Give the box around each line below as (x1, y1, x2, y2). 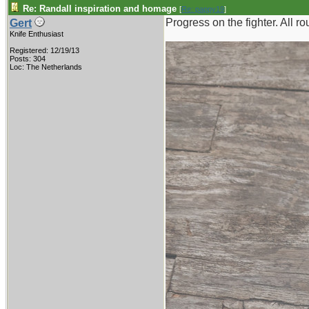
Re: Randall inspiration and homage (23, 3, 177, 14)
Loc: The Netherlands (10, 63, 82, 71)
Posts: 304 (10, 54, 46, 63)
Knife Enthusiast (10, 30, 63, 38)
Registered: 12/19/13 (10, 46, 79, 54)
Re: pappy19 (181, 5, 224, 13)
